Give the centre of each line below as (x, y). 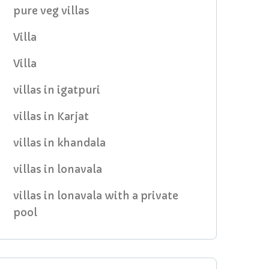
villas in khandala (59, 143)
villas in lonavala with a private (95, 196)
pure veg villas (51, 11)
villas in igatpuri (56, 90)
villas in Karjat (51, 117)
